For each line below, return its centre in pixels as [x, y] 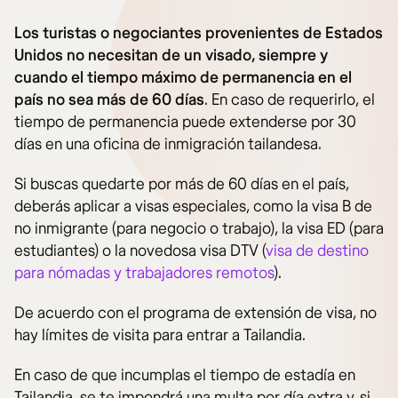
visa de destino [317, 251]
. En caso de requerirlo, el [290, 100]
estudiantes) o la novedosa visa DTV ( [140, 251]
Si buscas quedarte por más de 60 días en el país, [182, 185]
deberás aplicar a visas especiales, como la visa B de [193, 207]
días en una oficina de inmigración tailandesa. [168, 145]
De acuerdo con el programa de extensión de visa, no [195, 314]
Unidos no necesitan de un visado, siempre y [171, 56]
